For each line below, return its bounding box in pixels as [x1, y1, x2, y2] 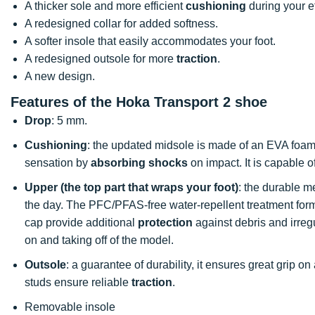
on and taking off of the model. [25, 233, 174, 246]
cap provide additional [25, 216, 138, 229]
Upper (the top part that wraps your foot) [25, 181, 238, 193]
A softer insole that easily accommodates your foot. [25, 34, 276, 47]
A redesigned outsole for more [25, 52, 176, 65]
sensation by [25, 156, 91, 169]
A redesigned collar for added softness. [25, 17, 218, 30]
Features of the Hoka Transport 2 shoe [11, 94, 267, 110]
